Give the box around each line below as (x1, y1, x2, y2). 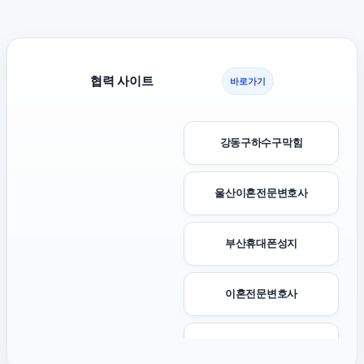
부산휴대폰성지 (224, 237, 298, 250)
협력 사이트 (90, 74, 154, 88)
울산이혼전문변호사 (214, 187, 308, 200)
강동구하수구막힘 (219, 136, 303, 149)
